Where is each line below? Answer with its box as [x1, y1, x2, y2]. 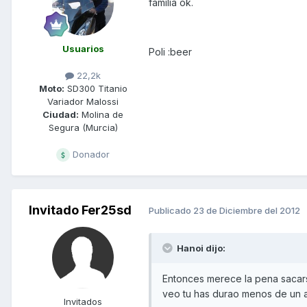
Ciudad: [42, 108, 79, 120]
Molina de [79, 108, 123, 120]
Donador [70, 148, 110, 160]
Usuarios [62, 42, 104, 54]
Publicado [149, 205, 193, 217]
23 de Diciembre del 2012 [193, 205, 300, 217]
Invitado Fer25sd [29, 202, 132, 217]
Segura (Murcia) [48, 121, 118, 133]
